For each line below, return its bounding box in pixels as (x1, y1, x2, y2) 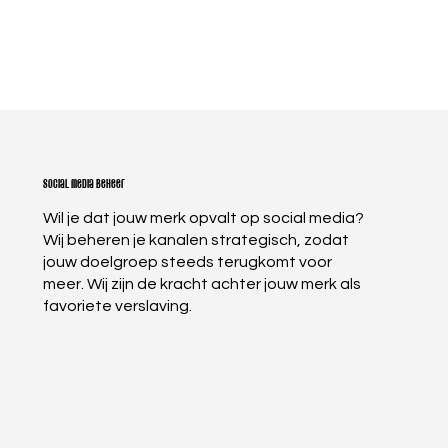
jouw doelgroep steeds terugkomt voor (43, 253, 333, 270)
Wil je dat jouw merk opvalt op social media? (43, 209, 365, 226)
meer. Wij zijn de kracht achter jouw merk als (43, 275, 362, 292)
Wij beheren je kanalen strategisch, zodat (43, 231, 350, 248)
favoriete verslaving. (43, 297, 193, 314)
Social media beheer (43, 177, 126, 191)
